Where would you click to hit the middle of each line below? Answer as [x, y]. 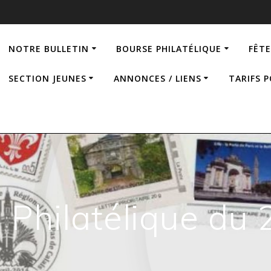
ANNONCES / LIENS [157, 78]
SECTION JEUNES [47, 78]
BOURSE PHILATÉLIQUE [169, 48]
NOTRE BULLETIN [49, 48]
